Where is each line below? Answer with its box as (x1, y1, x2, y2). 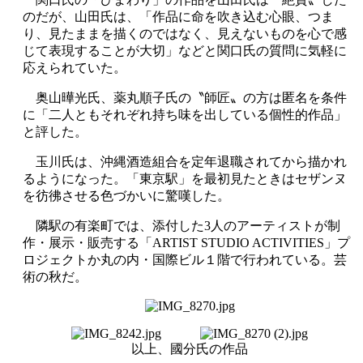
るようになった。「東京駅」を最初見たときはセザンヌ (23, 171, 347, 186)
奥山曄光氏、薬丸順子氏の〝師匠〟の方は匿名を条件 (23, 90, 347, 105)
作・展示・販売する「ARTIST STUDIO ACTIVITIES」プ (23, 235, 350, 250)
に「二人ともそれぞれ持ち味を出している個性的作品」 (23, 107, 347, 122)
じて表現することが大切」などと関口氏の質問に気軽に (23, 43, 347, 58)
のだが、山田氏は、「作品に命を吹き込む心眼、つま (23, 9, 334, 23)
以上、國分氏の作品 (131, 341, 248, 356)
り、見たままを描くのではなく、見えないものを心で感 (23, 26, 347, 41)
